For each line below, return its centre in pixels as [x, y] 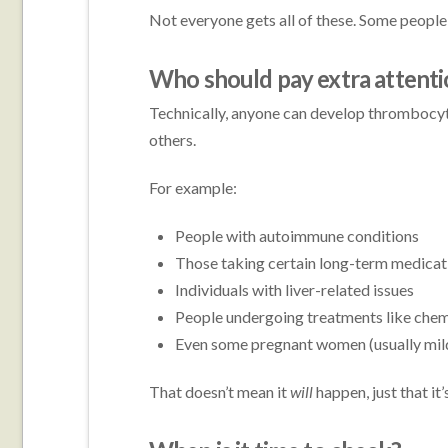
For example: [192, 188]
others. [172, 140]
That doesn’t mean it [219, 392]
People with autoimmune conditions [297, 236]
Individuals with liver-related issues [295, 290]
